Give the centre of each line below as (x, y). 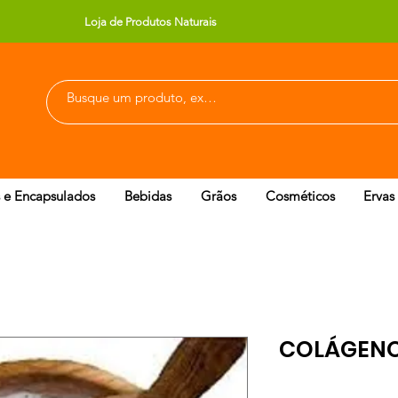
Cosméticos (300, 196)
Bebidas (148, 196)
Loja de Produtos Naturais (151, 22)
